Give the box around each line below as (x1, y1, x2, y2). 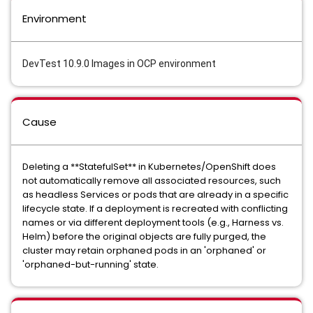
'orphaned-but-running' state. (22, 258, 159, 271)
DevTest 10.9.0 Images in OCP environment (22, 58, 216, 69)
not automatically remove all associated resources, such (22, 174, 281, 187)
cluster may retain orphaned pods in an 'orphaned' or (22, 244, 266, 257)
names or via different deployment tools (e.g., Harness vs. (22, 216, 284, 229)
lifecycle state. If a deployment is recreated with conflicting (22, 202, 288, 215)
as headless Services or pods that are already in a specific (22, 188, 289, 201)
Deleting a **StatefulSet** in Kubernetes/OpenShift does (22, 160, 276, 173)
